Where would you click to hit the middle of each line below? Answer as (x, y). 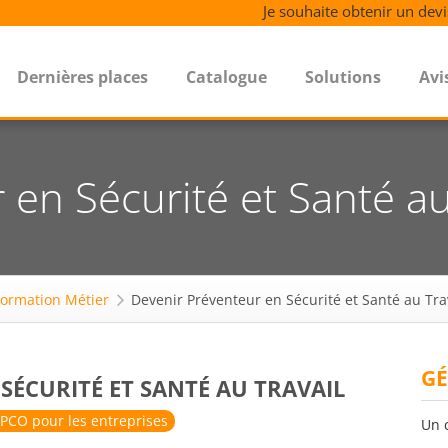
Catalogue (226, 77)
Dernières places (82, 77)
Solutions (343, 77)
